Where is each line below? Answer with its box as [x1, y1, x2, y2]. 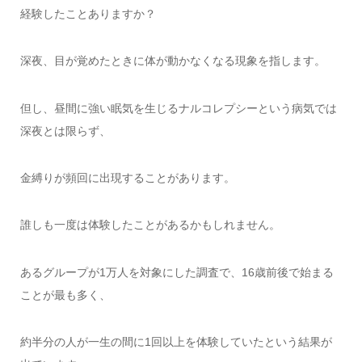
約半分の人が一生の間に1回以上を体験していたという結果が [19, 335, 332, 349]
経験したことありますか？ [19, 6, 156, 20]
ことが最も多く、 [19, 288, 111, 301]
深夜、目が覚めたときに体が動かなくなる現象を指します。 [19, 54, 326, 68]
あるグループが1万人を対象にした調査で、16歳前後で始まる [19, 265, 334, 279]
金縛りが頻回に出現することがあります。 [19, 170, 235, 184]
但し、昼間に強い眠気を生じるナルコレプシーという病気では [19, 101, 337, 115]
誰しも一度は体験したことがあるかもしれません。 [19, 218, 280, 232]
